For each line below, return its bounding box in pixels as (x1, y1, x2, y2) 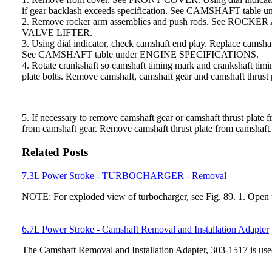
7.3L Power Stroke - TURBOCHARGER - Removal (22, 170, 226, 181)
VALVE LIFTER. (22, 27, 92, 38)
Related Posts (22, 146, 88, 159)
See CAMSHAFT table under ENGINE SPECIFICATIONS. (22, 49, 259, 60)
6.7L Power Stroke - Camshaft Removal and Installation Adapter (22, 223, 269, 234)
